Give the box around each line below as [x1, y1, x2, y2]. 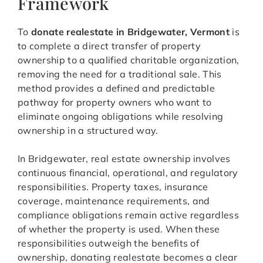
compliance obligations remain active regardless [18, 209, 240, 221]
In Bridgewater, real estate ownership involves [18, 153, 231, 165]
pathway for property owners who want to [18, 96, 212, 109]
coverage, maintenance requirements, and [18, 195, 210, 207]
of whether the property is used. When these [18, 223, 220, 235]
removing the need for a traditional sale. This [18, 68, 222, 80]
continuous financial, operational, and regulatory [18, 167, 238, 179]
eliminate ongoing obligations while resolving [18, 110, 224, 123]
